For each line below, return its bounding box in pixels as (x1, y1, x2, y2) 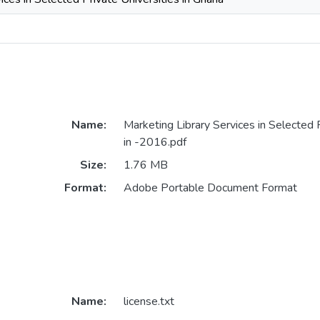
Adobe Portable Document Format (123, 180, 297, 196)
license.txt (123, 294, 174, 310)
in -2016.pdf (123, 134, 186, 151)
